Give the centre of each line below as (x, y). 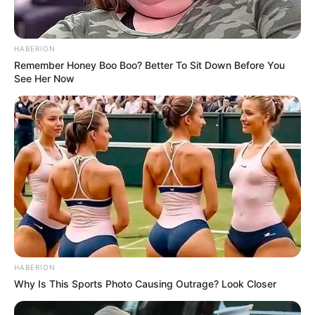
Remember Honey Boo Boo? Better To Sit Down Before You (149, 65)
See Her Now (44, 79)
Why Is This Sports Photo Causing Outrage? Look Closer (145, 283)
